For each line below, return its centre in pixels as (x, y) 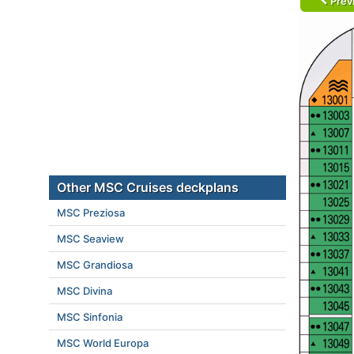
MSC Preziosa (91, 213)
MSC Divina (85, 291)
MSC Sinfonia (90, 317)
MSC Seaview (90, 239)
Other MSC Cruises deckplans (148, 187)
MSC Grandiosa (95, 265)
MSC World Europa (103, 343)
